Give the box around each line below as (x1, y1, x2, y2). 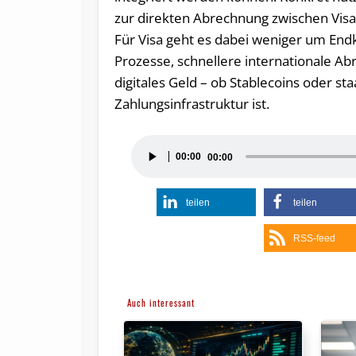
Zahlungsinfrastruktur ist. (114, 95, 270, 114)
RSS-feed (293, 233, 336, 245)
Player (130, 157, 170, 176)
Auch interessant (127, 296, 195, 310)
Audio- (130, 136, 171, 155)
